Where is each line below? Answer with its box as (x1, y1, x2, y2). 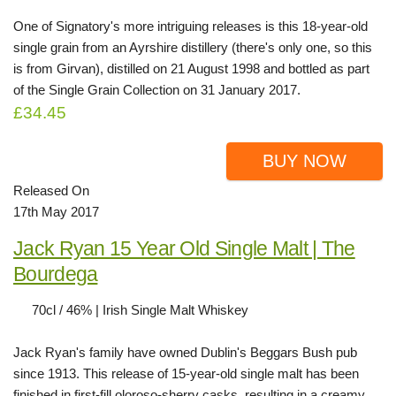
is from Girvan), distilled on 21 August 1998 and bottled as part (13, 61, 369, 77)
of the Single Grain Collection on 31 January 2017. (13, 82, 301, 98)
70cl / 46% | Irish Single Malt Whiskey (32, 302, 248, 317)
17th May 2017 (13, 204, 99, 219)
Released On (13, 183, 89, 198)
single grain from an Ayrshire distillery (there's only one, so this (13, 40, 372, 56)
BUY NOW (263, 151, 346, 171)
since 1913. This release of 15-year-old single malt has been (13, 366, 359, 381)
